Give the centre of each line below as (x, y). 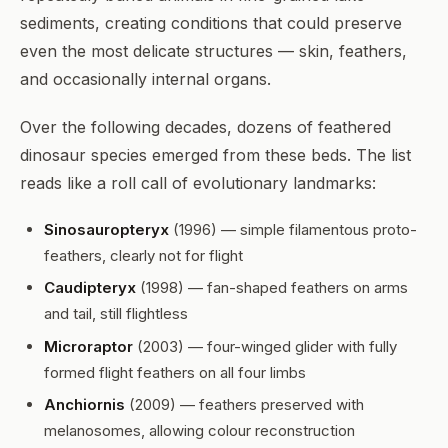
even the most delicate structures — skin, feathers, (213, 51)
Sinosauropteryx (106, 229)
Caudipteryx (90, 288)
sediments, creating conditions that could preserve (211, 23)
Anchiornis (84, 405)
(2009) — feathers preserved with (244, 405)
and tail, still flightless (116, 314)
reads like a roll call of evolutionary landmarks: (198, 183)
